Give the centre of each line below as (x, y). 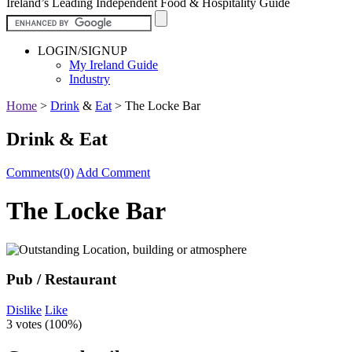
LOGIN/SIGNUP (82, 50)
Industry (90, 79)
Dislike (24, 310)
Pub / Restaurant (61, 280)
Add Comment (113, 172)
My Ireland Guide (114, 64)
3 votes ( (27, 324)
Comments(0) (40, 172)
